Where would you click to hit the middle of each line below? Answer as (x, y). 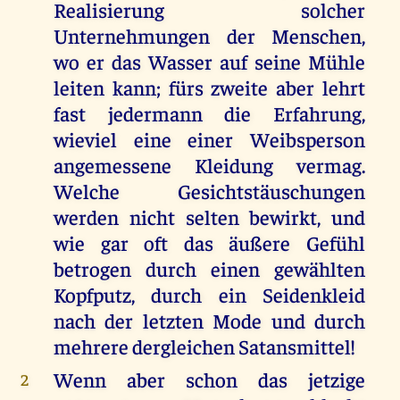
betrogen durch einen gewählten (209, 269)
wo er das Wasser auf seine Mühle (209, 62)
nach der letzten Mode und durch (209, 321)
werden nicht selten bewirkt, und (209, 217)
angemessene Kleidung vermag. (209, 165)
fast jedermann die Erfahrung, (209, 113)
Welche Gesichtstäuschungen (209, 191)
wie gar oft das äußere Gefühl (209, 243)
